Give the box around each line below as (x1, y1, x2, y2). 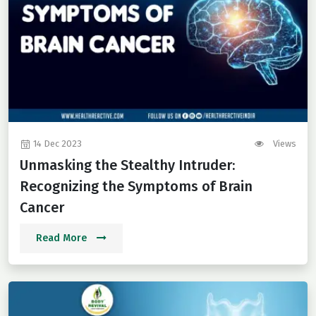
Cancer (20, 199, 64, 217)
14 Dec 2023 (31, 138, 82, 150)
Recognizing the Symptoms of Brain (20, 178, 253, 195)
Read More (36, 232, 90, 245)
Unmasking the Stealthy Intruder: (20, 157, 235, 174)
